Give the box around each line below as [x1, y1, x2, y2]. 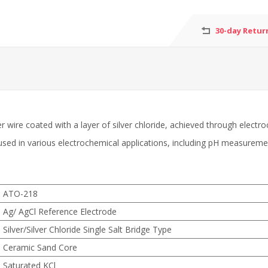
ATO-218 [3, 187, 38, 199]
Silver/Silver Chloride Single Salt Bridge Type [3, 223, 172, 235]
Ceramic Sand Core [3, 241, 77, 253]
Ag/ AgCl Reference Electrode [3, 205, 117, 217]
